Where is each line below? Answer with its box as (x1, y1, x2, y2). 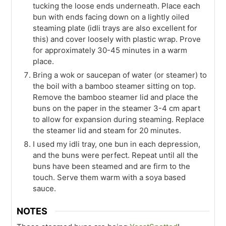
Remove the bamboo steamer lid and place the (33, 92, 199, 102)
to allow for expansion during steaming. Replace (33, 115, 205, 125)
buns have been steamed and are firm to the (33, 161, 191, 172)
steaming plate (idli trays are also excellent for (33, 23, 198, 33)
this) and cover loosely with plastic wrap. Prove (33, 34, 201, 44)
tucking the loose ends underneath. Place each (33, 1, 201, 11)
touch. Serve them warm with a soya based (33, 173, 186, 183)
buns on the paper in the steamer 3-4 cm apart (33, 103, 201, 114)
